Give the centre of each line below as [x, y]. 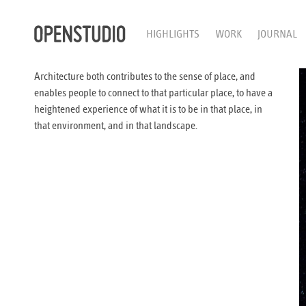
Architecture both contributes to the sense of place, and [145, 76]
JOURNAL [278, 34]
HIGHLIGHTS [173, 34]
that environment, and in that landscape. [116, 126]
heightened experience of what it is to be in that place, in [148, 109]
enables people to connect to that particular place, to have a [153, 93]
